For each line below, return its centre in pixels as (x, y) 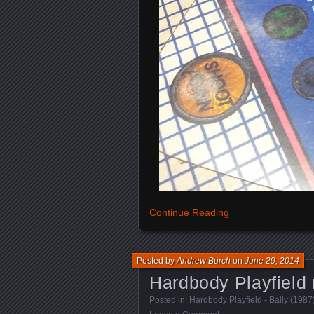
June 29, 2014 (272, 261)
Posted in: (169, 300)
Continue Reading (189, 212)
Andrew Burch (204, 261)
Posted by (157, 261)
